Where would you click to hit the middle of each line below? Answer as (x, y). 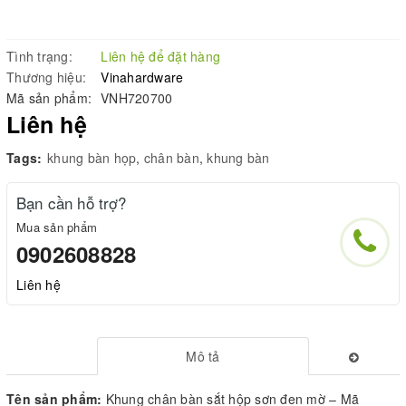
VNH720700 (137, 97)
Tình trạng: (39, 56)
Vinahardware (142, 77)
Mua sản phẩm (57, 227)
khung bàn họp (92, 157)
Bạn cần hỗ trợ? (72, 202)
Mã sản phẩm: (49, 97)
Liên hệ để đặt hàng (160, 56)
